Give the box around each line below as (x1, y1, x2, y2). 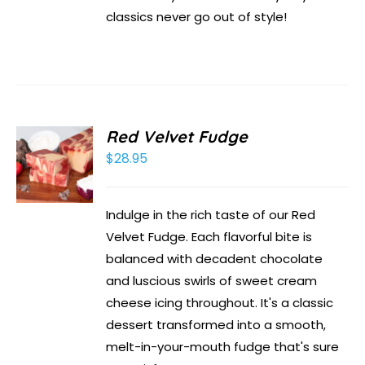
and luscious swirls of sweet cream (106, 272, 318, 290)
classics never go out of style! (106, 8, 288, 26)
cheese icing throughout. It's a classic (106, 294, 334, 312)
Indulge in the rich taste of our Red (106, 206, 316, 224)
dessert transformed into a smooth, (106, 316, 327, 334)
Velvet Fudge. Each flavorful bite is (106, 228, 313, 246)
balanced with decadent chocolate (106, 250, 323, 268)
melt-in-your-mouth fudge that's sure (106, 338, 340, 356)
